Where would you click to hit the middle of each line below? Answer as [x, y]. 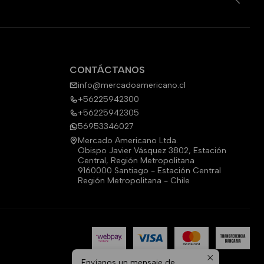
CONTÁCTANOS [107, 70]
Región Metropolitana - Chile [134, 180]
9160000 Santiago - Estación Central [149, 170]
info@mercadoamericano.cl [132, 85]
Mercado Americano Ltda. [128, 140]
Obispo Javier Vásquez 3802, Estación [152, 150]
